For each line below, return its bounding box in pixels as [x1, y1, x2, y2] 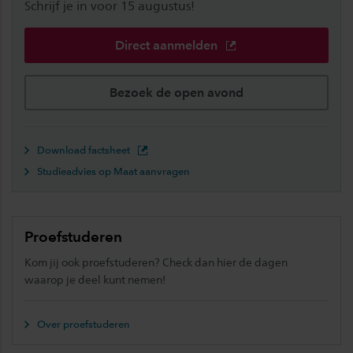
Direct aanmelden [114, 38, 221, 53]
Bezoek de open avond [110, 85, 243, 100]
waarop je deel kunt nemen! [24, 273, 165, 286]
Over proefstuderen [37, 318, 130, 330]
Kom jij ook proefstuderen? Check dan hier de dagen [24, 255, 288, 269]
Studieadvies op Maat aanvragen [37, 165, 190, 177]
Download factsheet [37, 144, 132, 156]
